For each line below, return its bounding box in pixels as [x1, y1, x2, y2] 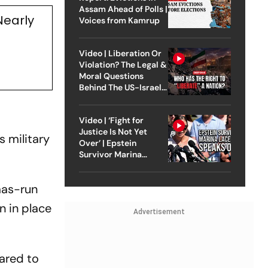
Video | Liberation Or [78, 47, 162, 59]
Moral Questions [78, 70, 144, 81]
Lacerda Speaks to [78, 160, 153, 171]
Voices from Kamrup [78, 14, 160, 26]
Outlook [78, 171, 111, 182]
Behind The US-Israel [78, 81, 162, 93]
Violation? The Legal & [78, 59, 167, 70]
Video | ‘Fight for [78, 114, 144, 126]
